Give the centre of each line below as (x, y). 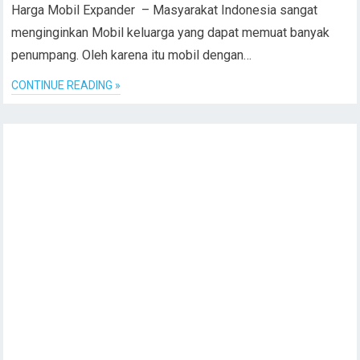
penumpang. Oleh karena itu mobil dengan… (132, 55)
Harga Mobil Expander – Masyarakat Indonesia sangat (165, 10)
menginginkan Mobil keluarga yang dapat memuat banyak (171, 33)
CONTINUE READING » (66, 85)
